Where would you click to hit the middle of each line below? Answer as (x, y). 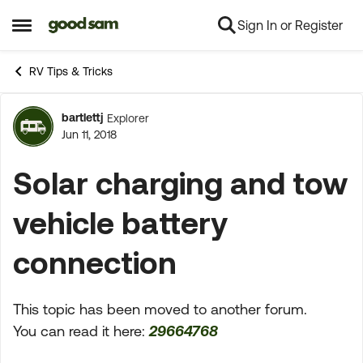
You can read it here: (81, 331)
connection (95, 262)
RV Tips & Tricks (71, 71)
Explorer (128, 118)
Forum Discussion (155, 135)
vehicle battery (120, 222)
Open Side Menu (66, 31)
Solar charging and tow (180, 183)
